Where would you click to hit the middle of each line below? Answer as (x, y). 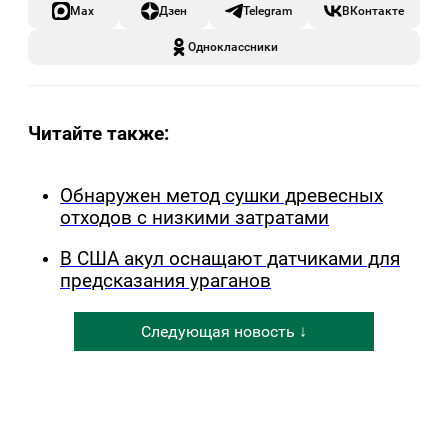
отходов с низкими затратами (194, 218)
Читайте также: (98, 134)
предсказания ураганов (165, 280)
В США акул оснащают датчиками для (230, 258)
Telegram (267, 11)
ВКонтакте (373, 11)
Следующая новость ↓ (224, 331)
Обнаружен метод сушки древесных (221, 196)
